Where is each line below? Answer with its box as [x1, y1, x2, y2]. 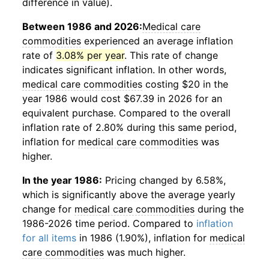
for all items [22, 232, 76, 244]
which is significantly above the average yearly [22, 189, 235, 201]
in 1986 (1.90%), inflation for [76, 232, 210, 244]
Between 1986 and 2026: [22, 20, 142, 32]
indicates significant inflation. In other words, [22, 64, 226, 76]
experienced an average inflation [81, 35, 233, 47]
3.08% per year [56, 49, 124, 61]
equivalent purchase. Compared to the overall [22, 107, 231, 119]
